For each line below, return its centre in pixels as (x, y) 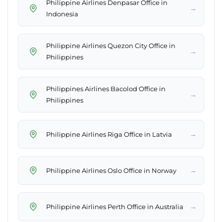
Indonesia (62, 14)
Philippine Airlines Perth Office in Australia (115, 206)
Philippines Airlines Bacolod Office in (106, 89)
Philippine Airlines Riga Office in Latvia (109, 134)
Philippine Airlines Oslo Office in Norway (111, 170)
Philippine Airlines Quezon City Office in (111, 46)
